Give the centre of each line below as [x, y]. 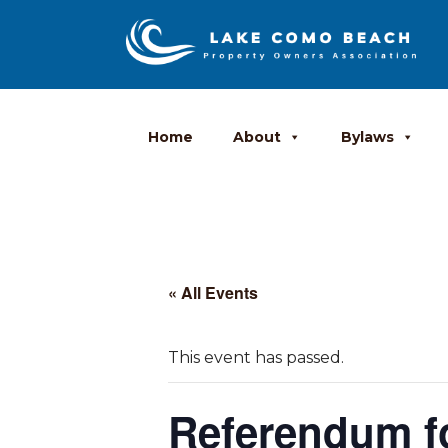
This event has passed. [256, 358]
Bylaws [368, 137]
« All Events [213, 293]
